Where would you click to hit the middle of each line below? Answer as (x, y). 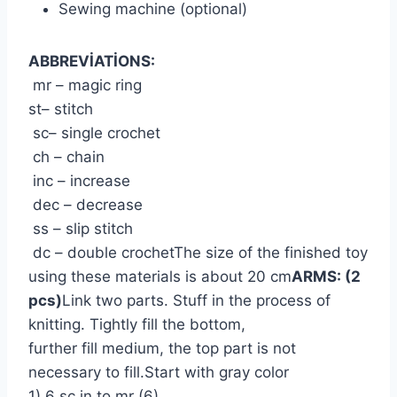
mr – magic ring (85, 85)
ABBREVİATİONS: (92, 61)
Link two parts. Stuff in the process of (196, 300)
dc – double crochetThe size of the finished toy (198, 252)
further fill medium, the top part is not (162, 348)
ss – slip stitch (81, 228)
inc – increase (79, 180)
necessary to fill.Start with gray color (159, 372)
